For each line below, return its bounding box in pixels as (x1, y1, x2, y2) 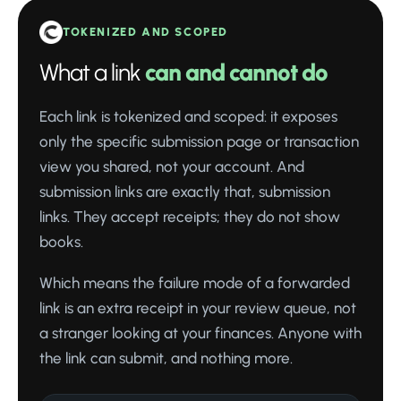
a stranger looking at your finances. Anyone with (39, 324, 362, 343)
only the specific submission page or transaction (39, 132, 359, 151)
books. (39, 233, 83, 252)
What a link (39, 58, 145, 88)
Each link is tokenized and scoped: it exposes (39, 107, 337, 126)
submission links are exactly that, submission (39, 183, 330, 201)
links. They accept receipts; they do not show (39, 208, 340, 226)
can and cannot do (145, 58, 328, 88)
